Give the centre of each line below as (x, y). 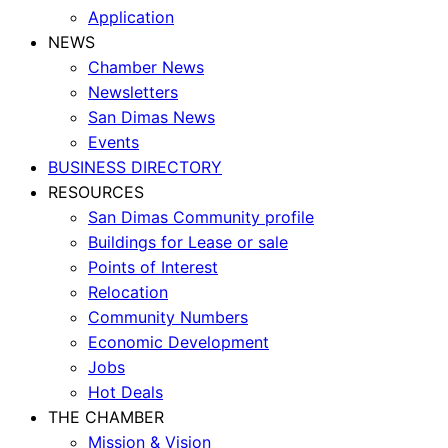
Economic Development (178, 342)
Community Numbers (168, 317)
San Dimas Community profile (201, 217)
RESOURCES (96, 192)
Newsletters (133, 92)
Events (113, 142)
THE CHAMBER (106, 417)
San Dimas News (151, 117)
